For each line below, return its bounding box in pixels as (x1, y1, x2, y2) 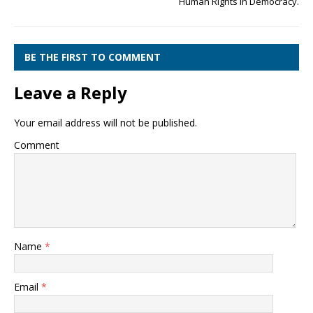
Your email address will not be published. (14, 116, 197, 129)
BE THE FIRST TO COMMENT (24, 50, 161, 64)
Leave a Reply (14, 81, 127, 104)
